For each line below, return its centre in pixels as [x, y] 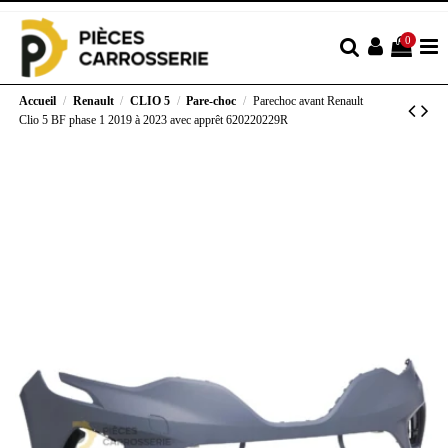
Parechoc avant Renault [307, 100]
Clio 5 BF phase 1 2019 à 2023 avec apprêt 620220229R [154, 119]
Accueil [38, 100]
